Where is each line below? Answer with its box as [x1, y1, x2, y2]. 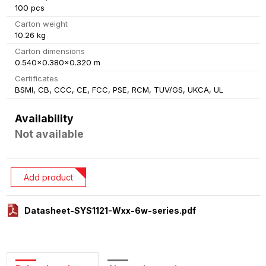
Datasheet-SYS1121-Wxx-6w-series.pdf [24, 205, 197, 216]
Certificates [14, 74, 58, 84]
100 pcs [14, 3, 45, 13]
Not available [14, 127, 84, 140]
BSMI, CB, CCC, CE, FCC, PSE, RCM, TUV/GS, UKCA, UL [14, 85, 223, 95]
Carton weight [14, 19, 68, 29]
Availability [14, 112, 74, 125]
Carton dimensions [14, 46, 85, 56]
